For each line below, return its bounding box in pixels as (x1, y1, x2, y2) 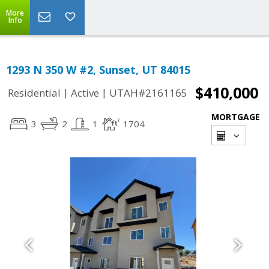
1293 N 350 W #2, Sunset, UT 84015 (6, 62, 190, 77)
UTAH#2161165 (109, 86, 187, 100)
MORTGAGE (211, 111, 260, 122)
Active (71, 86, 99, 100)
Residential (8, 86, 61, 100)
